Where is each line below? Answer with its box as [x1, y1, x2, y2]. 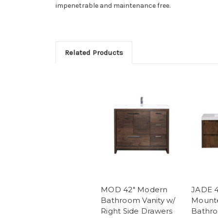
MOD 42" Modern [101, 184, 168, 194]
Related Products [64, 48, 123, 57]
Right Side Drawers [101, 206, 173, 216]
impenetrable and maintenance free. [55, 1, 170, 10]
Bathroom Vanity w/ [101, 195, 176, 205]
